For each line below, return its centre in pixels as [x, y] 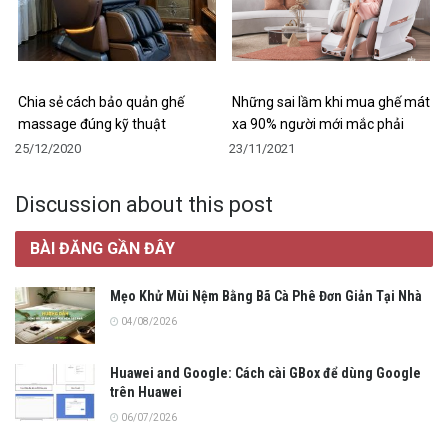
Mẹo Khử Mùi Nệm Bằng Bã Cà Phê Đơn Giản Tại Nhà [266, 295]
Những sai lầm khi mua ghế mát [331, 101]
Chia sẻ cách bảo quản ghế [101, 101]
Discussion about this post [144, 204]
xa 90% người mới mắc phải [318, 123]
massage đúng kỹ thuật [92, 123]
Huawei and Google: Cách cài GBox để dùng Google [265, 372]
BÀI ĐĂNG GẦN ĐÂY [102, 248]
